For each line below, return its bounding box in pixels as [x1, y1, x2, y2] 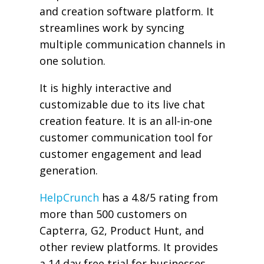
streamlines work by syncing [39, 21, 184, 35]
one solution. [39, 54, 105, 68]
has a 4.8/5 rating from [98, 190, 218, 204]
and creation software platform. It [39, 4, 214, 19]
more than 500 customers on [39, 206, 187, 221]
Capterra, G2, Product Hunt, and [39, 223, 204, 237]
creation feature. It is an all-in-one [39, 114, 212, 128]
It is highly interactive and [39, 81, 171, 95]
